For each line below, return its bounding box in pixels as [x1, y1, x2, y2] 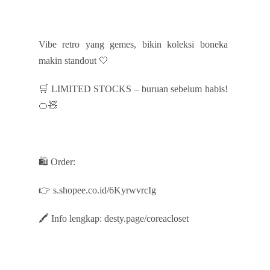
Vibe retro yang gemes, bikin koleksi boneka [39, 39, 228, 49]
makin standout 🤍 [39, 55, 108, 66]
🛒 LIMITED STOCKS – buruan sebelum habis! [39, 83, 228, 94]
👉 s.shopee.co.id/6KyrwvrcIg [39, 184, 156, 195]
